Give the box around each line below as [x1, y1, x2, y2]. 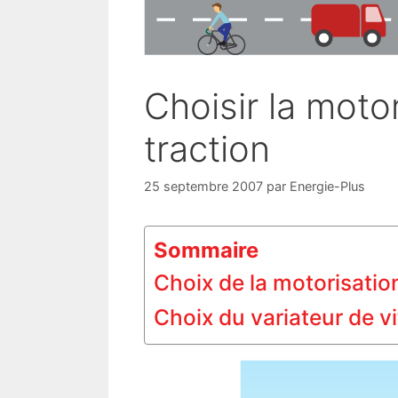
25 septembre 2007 [144, 179, 263, 195]
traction [144, 127, 270, 171]
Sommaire [154, 237, 259, 264]
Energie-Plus [290, 179, 365, 195]
